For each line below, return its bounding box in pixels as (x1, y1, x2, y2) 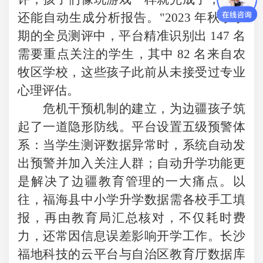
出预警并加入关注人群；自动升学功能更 (18, 156, 245, 170)
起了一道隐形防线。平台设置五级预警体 (18, 119, 245, 134)
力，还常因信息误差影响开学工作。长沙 (18, 228, 245, 243)
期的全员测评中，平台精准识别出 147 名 (18, 28, 245, 43)
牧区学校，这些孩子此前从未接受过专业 (18, 65, 245, 79)
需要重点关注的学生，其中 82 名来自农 (18, 46, 245, 61)
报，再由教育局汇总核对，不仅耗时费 (18, 210, 245, 225)
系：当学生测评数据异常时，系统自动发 (18, 137, 245, 152)
